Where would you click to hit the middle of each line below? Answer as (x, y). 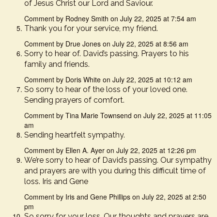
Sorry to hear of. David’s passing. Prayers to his (107, 54)
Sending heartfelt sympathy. (75, 135)
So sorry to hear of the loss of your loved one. (106, 89)
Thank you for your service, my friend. (91, 28)
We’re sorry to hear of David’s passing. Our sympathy (118, 160)
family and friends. (57, 64)
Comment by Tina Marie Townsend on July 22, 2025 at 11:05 (118, 115)
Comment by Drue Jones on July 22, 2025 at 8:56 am (106, 44)
